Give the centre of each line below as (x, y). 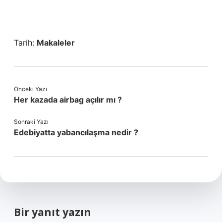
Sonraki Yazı (31, 122)
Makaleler (56, 43)
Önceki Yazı (30, 89)
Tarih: (25, 43)
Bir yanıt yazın (53, 212)
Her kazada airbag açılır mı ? (68, 100)
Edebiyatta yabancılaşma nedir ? (76, 132)
